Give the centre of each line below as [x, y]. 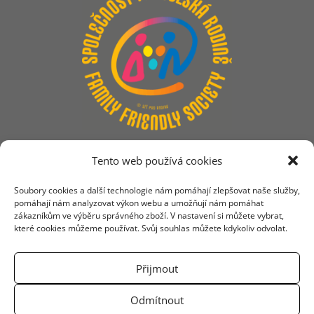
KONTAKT [157, 210]
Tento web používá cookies [157, 161]
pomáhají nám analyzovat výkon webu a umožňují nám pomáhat [139, 203]
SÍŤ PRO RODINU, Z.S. [157, 254]
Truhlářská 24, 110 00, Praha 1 [157, 278]
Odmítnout [157, 300]
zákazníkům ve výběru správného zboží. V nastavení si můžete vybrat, [149, 216]
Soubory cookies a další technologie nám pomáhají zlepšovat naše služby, [157, 190]
